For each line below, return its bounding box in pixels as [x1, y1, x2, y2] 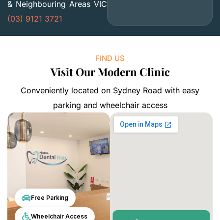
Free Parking [31, 193, 68, 201]
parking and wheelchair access [53, 100, 167, 110]
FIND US [95, 53, 125, 63]
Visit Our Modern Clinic [50, 64, 170, 79]
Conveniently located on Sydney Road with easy [21, 85, 199, 95]
